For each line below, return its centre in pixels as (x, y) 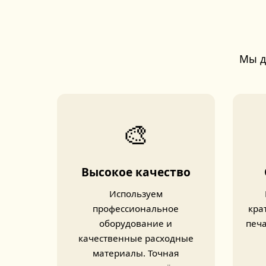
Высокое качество (136, 172)
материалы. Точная (136, 253)
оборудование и (136, 223)
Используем (136, 194)
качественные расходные (136, 238)
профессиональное (136, 208)
